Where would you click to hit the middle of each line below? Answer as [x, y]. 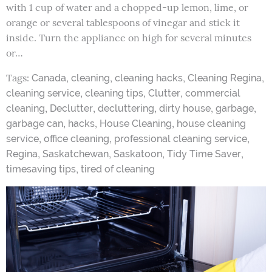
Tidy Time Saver [204, 154]
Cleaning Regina [225, 78]
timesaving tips [41, 169]
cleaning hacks [149, 78]
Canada [49, 78]
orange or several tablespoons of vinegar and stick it [123, 23]
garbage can [35, 124]
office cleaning [76, 139]
